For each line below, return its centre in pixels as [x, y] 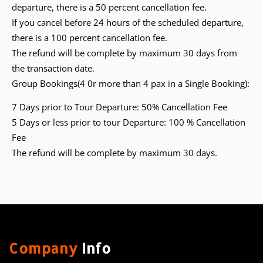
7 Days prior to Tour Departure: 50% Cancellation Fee [119, 107]
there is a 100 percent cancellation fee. [90, 37]
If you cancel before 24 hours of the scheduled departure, [128, 22]
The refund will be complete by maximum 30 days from [124, 53]
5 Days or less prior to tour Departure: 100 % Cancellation [129, 122]
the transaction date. [53, 68]
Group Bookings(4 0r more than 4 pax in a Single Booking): [131, 83]
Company [43, 248]
